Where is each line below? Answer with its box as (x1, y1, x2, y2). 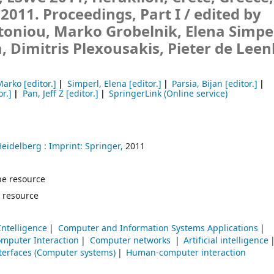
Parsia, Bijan (172, 78, 223, 91)
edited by (194, 4, 262, 26)
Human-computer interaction (126, 246, 246, 260)
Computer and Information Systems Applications (57, 222, 258, 235)
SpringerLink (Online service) (109, 87, 228, 100)
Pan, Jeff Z (22, 87, 64, 100)
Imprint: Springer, (49, 140, 123, 154)
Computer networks (89, 234, 173, 248)
